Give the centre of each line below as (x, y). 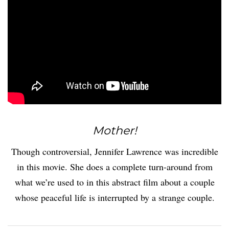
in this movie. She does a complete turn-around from (114, 166)
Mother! (114, 130)
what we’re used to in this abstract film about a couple (114, 182)
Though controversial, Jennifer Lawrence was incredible (114, 151)
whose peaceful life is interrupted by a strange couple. (114, 197)
